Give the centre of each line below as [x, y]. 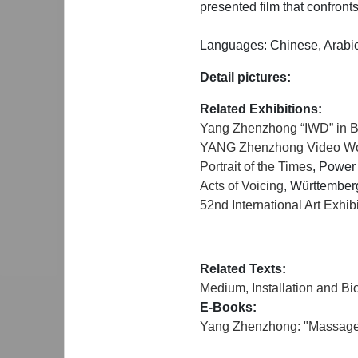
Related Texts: [243, 268]
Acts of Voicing [242, 185]
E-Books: [228, 307]
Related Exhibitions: [261, 109]
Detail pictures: [245, 77]
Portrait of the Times [256, 166]
